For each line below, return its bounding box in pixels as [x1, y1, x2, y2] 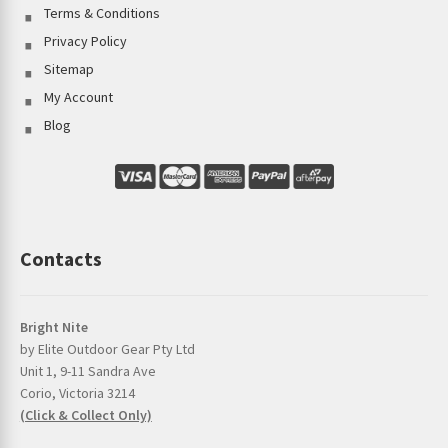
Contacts [19, 246, 102, 272]
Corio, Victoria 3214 [19, 383, 135, 402]
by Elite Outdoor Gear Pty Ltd [19, 339, 195, 358]
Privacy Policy [43, 31, 127, 50]
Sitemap [43, 59, 94, 78]
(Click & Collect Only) [19, 405, 152, 424]
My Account [43, 87, 113, 106]
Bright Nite [19, 317, 88, 336]
